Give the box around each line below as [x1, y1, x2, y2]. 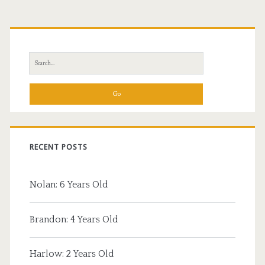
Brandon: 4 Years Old [29, 214, 118, 225]
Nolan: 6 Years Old [29, 179, 108, 190]
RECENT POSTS [29, 142, 88, 151]
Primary [9, 11, 82, 35]
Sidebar [9, 34, 79, 58]
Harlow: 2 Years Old [29, 248, 114, 260]
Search [28, 55, 53, 64]
